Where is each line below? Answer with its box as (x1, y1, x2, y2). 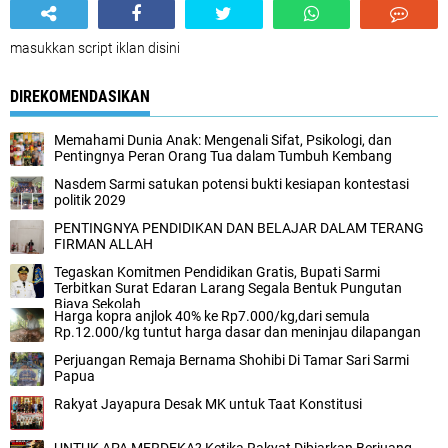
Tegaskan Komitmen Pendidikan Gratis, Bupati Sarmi (54, 263, 380, 280)
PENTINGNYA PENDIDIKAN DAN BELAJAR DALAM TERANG (54, 219, 424, 236)
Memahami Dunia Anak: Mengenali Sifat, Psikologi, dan (54, 131, 392, 148)
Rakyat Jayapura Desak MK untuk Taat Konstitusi (54, 395, 362, 412)
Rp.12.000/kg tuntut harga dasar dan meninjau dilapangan (54, 323, 421, 340)
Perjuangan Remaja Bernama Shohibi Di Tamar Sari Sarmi (54, 351, 409, 368)
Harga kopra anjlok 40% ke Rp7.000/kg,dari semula (54, 307, 370, 324)
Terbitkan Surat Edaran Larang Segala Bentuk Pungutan (54, 279, 402, 296)
